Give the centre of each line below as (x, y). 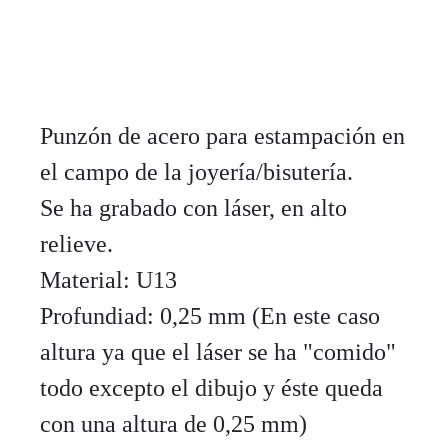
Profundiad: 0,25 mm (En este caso (210, 316)
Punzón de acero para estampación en (222, 136)
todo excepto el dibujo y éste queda (211, 388)
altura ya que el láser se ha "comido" (218, 352)
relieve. (76, 244)
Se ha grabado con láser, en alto (193, 208)
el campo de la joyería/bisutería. (196, 172)
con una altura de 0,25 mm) (173, 424)
